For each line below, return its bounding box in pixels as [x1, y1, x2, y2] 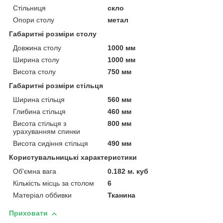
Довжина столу [13, 44, 61, 52]
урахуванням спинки [13, 127, 80, 136]
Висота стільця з [13, 119, 66, 128]
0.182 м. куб [108, 167, 149, 176]
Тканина [108, 191, 136, 200]
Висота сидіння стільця [13, 139, 88, 148]
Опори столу [13, 16, 54, 24]
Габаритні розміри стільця [9, 82, 103, 90]
